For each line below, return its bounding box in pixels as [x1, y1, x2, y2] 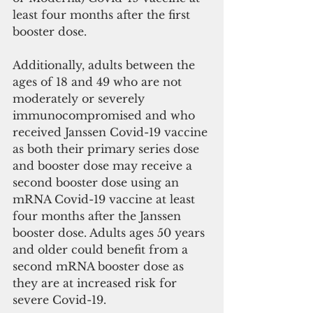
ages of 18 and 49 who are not [13, 75, 185, 89]
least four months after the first [13, 8, 194, 22]
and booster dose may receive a [13, 159, 196, 173]
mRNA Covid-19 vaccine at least [13, 192, 198, 207]
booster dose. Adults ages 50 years [13, 226, 208, 240]
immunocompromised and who [13, 108, 198, 123]
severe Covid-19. [13, 293, 110, 307]
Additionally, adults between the [13, 58, 198, 73]
